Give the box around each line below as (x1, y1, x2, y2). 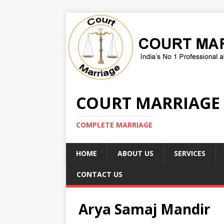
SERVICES (174, 148, 205, 158)
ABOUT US (117, 148, 153, 158)
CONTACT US (76, 169, 122, 179)
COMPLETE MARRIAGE (76, 120, 152, 129)
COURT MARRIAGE (76, 92, 220, 113)
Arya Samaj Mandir (78, 199, 210, 218)
